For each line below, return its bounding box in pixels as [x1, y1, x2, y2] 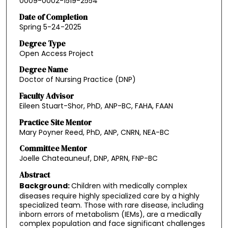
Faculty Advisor [19, 90, 74, 101]
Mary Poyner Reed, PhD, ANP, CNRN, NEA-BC [19, 127, 169, 137]
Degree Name [19, 64, 68, 75]
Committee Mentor [19, 143, 87, 154]
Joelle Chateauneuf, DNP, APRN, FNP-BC [19, 153, 158, 164]
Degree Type [19, 38, 66, 49]
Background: [19, 180, 71, 191]
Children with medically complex [71, 180, 187, 191]
